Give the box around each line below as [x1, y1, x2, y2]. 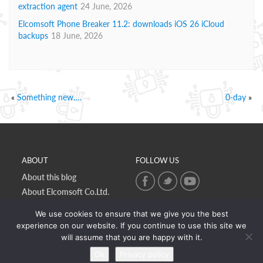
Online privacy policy [22, 201, 96, 211]
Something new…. [17, 92, 82, 102]
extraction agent [18, 1, 77, 11]
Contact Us [22, 215, 62, 226]
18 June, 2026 [51, 31, 103, 41]
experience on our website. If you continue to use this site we [16, 221, 247, 230]
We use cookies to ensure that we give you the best [35, 209, 228, 218]
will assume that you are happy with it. [60, 232, 203, 242]
